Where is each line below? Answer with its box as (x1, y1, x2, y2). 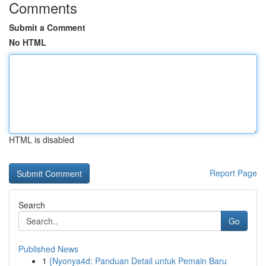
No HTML (9, 36, 46, 48)
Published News (18, 243, 78, 255)
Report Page (210, 167, 257, 179)
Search (18, 199, 45, 211)
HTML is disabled (9, 134, 74, 145)
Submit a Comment (9, 21, 85, 33)
